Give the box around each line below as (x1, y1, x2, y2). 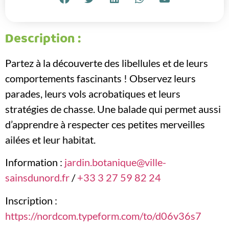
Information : (5, 156, 64, 169)
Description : (5, 28, 81, 50)
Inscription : (5, 194, 57, 207)
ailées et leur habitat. (5, 133, 96, 146)
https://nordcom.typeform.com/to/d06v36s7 (5, 209, 201, 222)
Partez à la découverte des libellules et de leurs (5, 57, 208, 70)
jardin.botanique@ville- (64, 156, 166, 169)
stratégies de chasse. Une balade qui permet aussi (5, 103, 221, 116)
